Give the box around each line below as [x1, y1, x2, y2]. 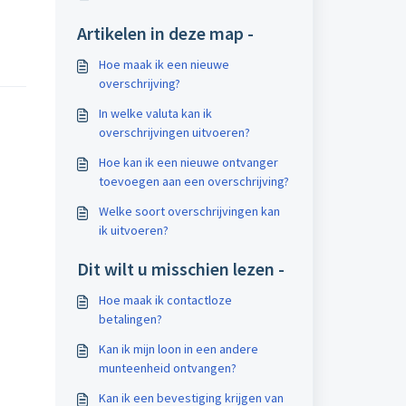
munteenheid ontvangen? [98, 360, 237, 376]
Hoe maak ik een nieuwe [98, 56, 229, 72]
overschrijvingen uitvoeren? [98, 124, 250, 140]
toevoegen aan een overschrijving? [98, 173, 289, 189]
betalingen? [98, 311, 162, 327]
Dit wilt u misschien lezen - [76, 257, 285, 280]
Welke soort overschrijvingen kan [98, 203, 280, 219]
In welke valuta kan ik [98, 105, 212, 121]
